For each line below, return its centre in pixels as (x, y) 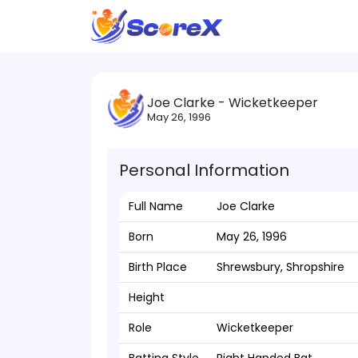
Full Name (156, 206)
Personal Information (204, 170)
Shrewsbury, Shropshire (280, 267)
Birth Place (158, 267)
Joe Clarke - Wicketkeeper (233, 103)
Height (147, 297)
